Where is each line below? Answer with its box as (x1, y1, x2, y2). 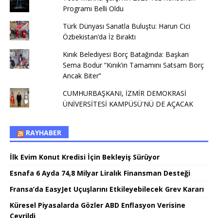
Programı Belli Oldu (62, 4, 124, 14)
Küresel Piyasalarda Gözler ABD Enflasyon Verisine (10, 200, 185, 210)
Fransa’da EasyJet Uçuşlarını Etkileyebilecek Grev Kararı (10, 184, 204, 194)
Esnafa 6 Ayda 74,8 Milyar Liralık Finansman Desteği (10, 168, 190, 178)
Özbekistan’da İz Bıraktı (62, 32, 136, 42)
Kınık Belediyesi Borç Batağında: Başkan (62, 50, 189, 59)
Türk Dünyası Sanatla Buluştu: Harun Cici (62, 21, 190, 31)
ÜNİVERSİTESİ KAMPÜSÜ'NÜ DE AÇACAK (62, 99, 195, 109)
